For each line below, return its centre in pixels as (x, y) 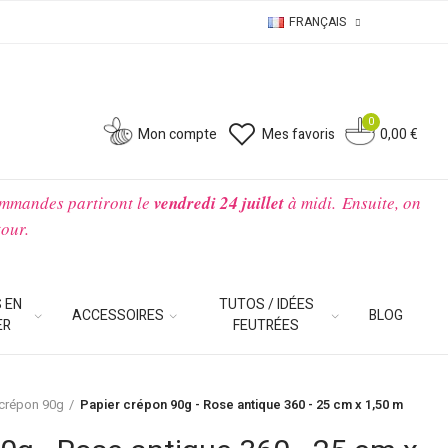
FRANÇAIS (317, 22)
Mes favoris (298, 134)
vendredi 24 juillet (218, 203)
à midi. (312, 202)
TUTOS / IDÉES (266, 304)
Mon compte (177, 134)
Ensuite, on (381, 202)
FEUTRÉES (266, 325)
